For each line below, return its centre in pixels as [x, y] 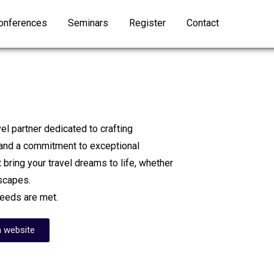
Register [147, 23]
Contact [202, 23]
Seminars [88, 23]
